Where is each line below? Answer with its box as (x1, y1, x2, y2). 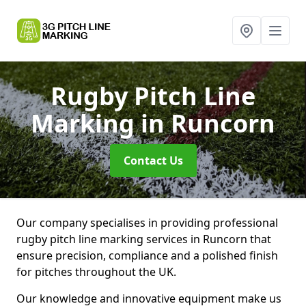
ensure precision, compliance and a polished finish (16, 248, 278, 263)
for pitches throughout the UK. (16, 264, 176, 279)
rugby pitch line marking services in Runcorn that (16, 232, 271, 247)
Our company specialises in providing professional (16, 215, 278, 230)
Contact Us (123, 153, 183, 168)
